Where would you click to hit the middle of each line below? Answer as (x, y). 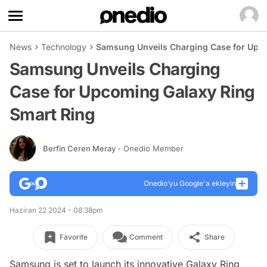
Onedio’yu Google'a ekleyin (190, 183)
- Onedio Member (150, 148)
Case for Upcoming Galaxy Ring (132, 92)
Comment (146, 237)
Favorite (73, 237)
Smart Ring (52, 114)
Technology (64, 47)
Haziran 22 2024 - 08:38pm (56, 210)
